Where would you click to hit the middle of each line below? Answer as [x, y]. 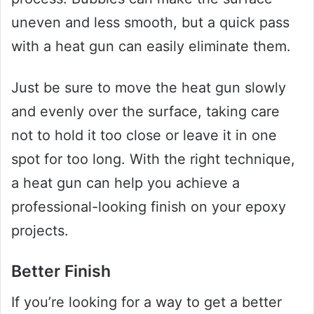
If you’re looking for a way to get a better [146, 302]
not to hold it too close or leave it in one [144, 135]
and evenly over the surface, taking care [145, 111]
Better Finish [61, 271]
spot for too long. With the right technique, [153, 159]
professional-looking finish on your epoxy [149, 206]
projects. [40, 230]
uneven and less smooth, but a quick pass [150, 22]
